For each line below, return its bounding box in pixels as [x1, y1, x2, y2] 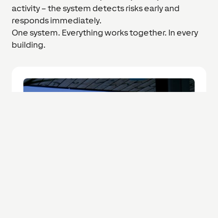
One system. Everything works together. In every [12, 27, 198, 37]
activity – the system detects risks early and [12, 3, 180, 13]
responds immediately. [12, 15, 102, 25]
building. [12, 39, 46, 50]
